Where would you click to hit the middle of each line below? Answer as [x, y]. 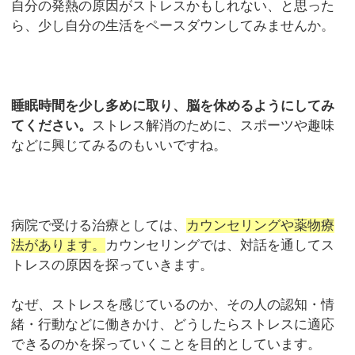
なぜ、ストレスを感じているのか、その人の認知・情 [173, 305]
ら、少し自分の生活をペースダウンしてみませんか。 [173, 25]
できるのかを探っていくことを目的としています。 [166, 345]
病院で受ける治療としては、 [99, 225]
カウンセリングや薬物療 [261, 225]
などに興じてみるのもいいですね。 [119, 145]
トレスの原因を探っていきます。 [113, 265]
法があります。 [59, 245]
